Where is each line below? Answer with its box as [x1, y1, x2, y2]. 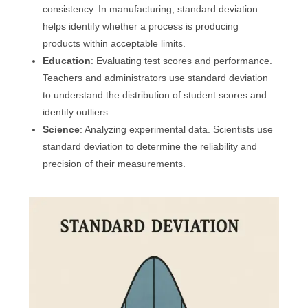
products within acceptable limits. [43, 37, 186, 49]
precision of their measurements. [43, 157, 186, 169]
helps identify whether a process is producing [43, 20, 239, 32]
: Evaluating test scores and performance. [91, 54, 273, 66]
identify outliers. [43, 106, 111, 118]
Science [43, 123, 80, 135]
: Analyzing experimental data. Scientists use [80, 123, 274, 135]
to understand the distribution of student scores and [43, 89, 267, 100]
